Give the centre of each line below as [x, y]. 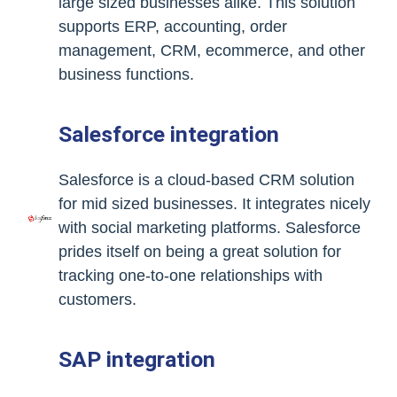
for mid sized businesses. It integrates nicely [214, 204]
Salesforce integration [169, 134]
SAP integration [137, 359]
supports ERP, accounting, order [173, 27]
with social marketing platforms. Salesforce [210, 228]
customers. [97, 300]
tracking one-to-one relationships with [191, 276]
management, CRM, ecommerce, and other [212, 51]
